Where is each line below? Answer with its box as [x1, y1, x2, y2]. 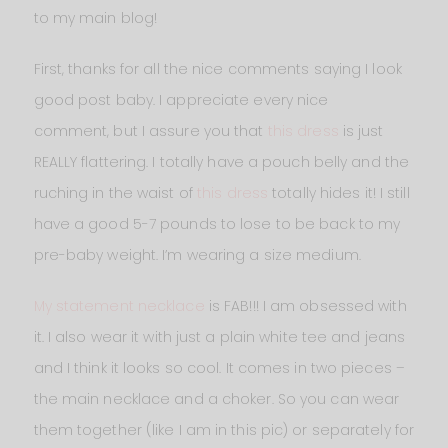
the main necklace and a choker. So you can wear [33, 388, 400, 409]
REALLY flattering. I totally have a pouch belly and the [33, 151, 410, 172]
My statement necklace [33, 295, 205, 316]
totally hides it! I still [268, 182, 410, 203]
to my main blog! [33, 7, 158, 28]
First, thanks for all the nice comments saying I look [33, 58, 402, 79]
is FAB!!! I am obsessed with [204, 295, 407, 316]
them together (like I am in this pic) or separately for [33, 419, 415, 440]
